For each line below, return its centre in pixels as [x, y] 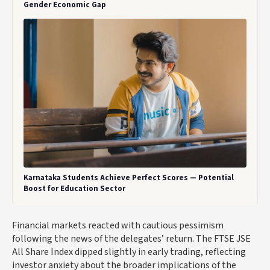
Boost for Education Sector [74, 188]
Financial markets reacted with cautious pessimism [118, 225]
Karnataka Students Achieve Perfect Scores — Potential [129, 177]
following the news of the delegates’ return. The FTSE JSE [131, 238]
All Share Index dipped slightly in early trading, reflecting [129, 252]
